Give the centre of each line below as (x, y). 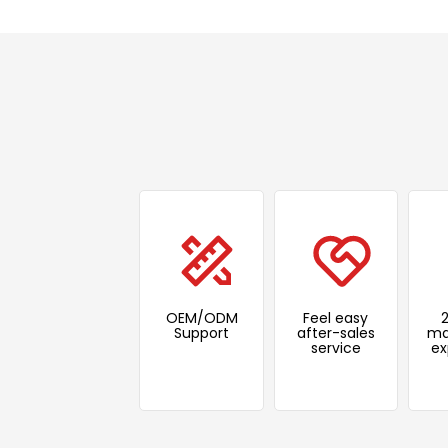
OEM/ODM (201, 318)
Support (202, 333)
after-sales (335, 333)
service (335, 348)
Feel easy (336, 318)
